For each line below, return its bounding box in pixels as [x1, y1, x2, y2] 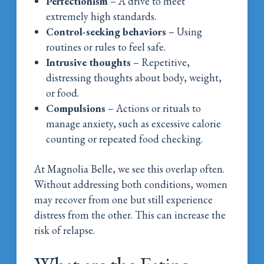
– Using [166, 24, 203, 38]
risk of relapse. [34, 223, 95, 237]
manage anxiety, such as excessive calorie [46, 116, 222, 130]
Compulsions [46, 101, 106, 115]
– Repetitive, [131, 55, 190, 69]
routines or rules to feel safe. [46, 39, 166, 54]
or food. [46, 85, 80, 100]
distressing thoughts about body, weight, [46, 70, 222, 84]
